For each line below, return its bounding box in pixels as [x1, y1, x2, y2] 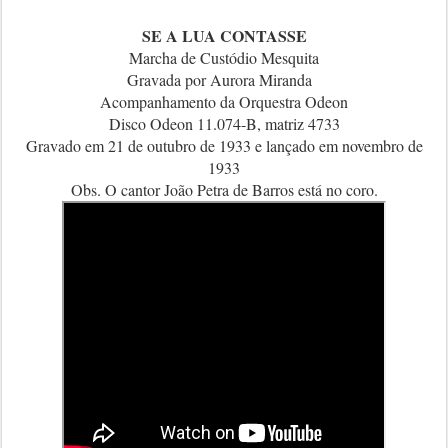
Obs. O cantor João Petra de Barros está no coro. [70, 179, 378, 200]
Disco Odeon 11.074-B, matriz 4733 [108, 113, 340, 134]
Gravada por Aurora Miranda [127, 69, 316, 90]
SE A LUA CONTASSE [141, 24, 307, 47]
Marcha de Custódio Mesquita [129, 47, 319, 68]
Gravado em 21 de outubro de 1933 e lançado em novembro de [25, 135, 423, 156]
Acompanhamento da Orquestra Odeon [100, 91, 348, 112]
